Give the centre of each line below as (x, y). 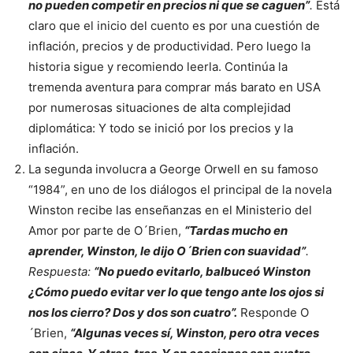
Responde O (273, 313)
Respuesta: (61, 272)
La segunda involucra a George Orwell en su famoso (173, 169)
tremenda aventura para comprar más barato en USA (175, 87)
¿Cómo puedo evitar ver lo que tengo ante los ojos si (176, 292)
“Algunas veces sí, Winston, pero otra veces (195, 333)
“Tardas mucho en (236, 231)
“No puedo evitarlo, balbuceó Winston (202, 272)
